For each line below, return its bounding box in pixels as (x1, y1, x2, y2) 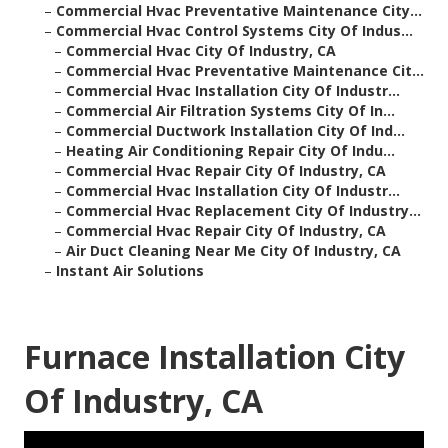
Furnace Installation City (24, 335, 405, 379)
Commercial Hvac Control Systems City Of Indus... (56, 21, 413, 41)
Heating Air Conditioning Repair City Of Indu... (66, 141, 395, 161)
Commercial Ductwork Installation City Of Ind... (66, 121, 405, 141)
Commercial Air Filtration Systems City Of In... (66, 101, 395, 121)
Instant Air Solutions (56, 261, 204, 281)
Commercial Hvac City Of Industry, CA (66, 41, 336, 61)
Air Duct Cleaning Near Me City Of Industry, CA (66, 241, 401, 261)
